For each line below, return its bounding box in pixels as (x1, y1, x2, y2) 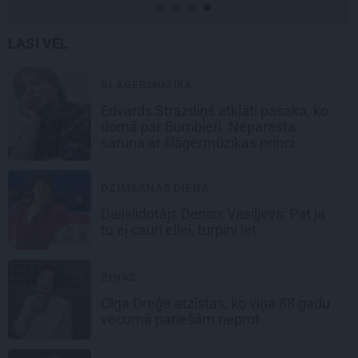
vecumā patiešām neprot (101, 311, 263, 328)
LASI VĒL (8, 35, 69, 53)
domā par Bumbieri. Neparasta (101, 118, 296, 136)
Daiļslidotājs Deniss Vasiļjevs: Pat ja (101, 205, 325, 223)
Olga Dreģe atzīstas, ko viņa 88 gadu (101, 295, 330, 312)
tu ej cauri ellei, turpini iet (101, 221, 260, 239)
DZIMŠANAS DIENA (101, 181, 209, 195)
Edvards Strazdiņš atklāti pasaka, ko (101, 102, 328, 120)
